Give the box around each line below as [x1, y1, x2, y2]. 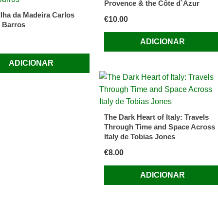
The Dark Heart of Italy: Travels [104, 113, 209, 122]
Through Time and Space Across [104, 123, 215, 131]
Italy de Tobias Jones [104, 132, 175, 141]
